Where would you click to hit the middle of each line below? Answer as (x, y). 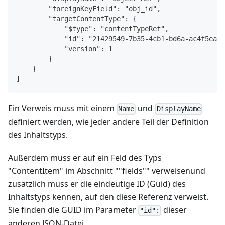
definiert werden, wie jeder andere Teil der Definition (108, 122)
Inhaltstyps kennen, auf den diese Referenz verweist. (108, 197)
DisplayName (179, 109)
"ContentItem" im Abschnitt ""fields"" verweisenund (107, 171)
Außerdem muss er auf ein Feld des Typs (85, 158)
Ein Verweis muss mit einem (62, 109)
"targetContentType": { (76, 19)
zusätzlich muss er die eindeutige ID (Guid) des (97, 184)
